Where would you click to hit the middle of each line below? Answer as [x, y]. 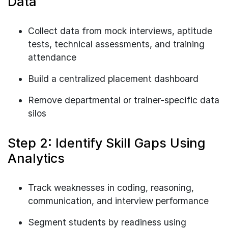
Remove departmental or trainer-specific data [124, 100]
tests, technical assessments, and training [116, 44]
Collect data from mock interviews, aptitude [120, 31]
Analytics [36, 158]
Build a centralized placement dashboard [113, 78]
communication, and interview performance [118, 201]
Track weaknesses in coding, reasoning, [111, 187]
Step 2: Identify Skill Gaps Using [107, 143]
